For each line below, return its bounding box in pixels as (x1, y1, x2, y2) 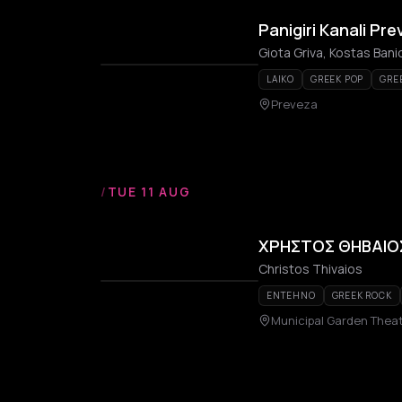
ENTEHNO (267, 289, 316, 301)
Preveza (271, 96, 318, 112)
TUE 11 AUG (107, 183, 191, 200)
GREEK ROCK (331, 289, 392, 301)
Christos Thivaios (258, 260, 363, 277)
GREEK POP (310, 73, 364, 85)
